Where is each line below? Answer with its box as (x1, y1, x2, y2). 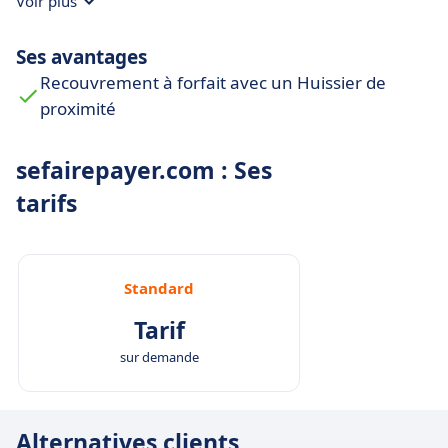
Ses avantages (16, 44, 147, 71)
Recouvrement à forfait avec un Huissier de (40, 71, 386, 95)
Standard (124, 278, 194, 299)
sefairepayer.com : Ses (16, 154, 272, 187)
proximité (40, 97, 116, 121)
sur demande (119, 348, 199, 367)
